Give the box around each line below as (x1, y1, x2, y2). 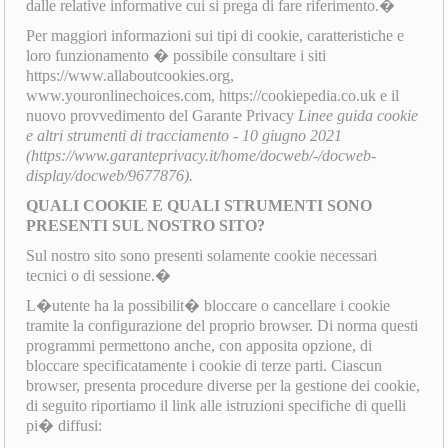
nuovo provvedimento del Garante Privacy (26, 107, 299, 125)
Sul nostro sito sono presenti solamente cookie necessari (26, 247, 378, 265)
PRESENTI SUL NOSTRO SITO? (26, 217, 266, 235)
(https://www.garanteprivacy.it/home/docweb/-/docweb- (26, 147, 377, 165)
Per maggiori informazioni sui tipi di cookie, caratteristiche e (26, 27, 405, 45)
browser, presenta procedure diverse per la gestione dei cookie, (26, 377, 421, 395)
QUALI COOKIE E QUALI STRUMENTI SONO (26, 197, 373, 215)
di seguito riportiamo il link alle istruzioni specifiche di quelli (26, 397, 407, 415)
